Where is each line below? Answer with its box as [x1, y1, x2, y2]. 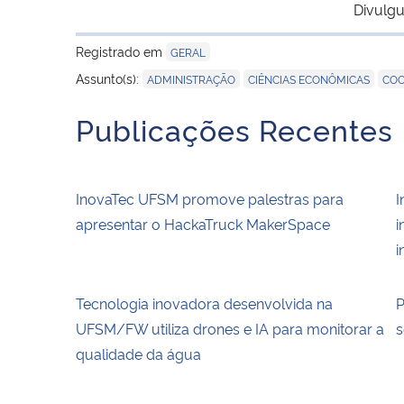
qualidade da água [76, 343, 201, 363]
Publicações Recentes [76, 108, 393, 149]
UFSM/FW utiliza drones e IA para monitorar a [76, 317, 384, 338]
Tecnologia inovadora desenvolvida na [76, 292, 333, 313]
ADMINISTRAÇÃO [147, 70, 235, 87]
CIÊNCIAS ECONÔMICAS [248, 70, 370, 87]
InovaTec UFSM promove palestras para [76, 188, 344, 208]
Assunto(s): [76, 69, 142, 87]
